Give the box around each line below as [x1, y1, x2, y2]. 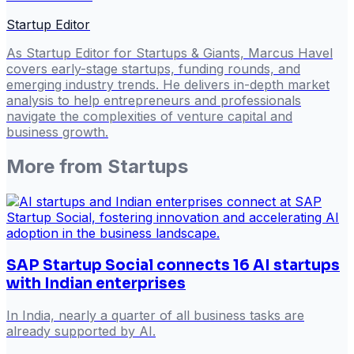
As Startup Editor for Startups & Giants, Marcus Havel [6, 44, 333, 61]
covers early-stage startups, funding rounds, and [6, 60, 300, 77]
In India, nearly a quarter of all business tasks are [6, 307, 304, 323]
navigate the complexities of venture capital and [6, 107, 292, 124]
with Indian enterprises [6, 274, 186, 293]
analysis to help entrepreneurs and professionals [6, 92, 301, 108]
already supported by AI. [6, 322, 156, 339]
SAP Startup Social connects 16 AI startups [6, 256, 340, 275]
